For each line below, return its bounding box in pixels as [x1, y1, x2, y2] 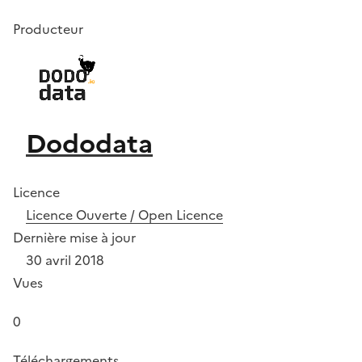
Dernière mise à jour [13, 228, 136, 247]
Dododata [26, 124, 153, 163]
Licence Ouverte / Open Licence [26, 205, 223, 225]
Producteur [13, 19, 83, 39]
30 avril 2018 [26, 250, 104, 270]
